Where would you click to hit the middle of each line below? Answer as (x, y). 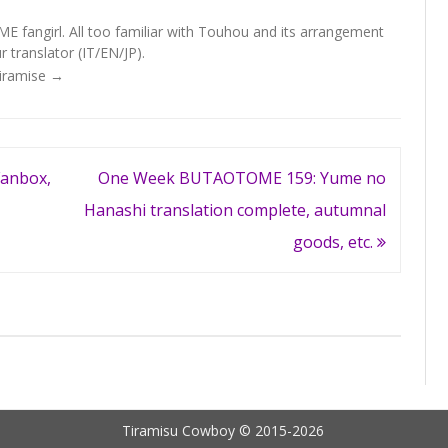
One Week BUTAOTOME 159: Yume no (241, 177)
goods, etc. (334, 241)
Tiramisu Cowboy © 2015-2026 (222, 430)
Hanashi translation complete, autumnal (234, 209)
